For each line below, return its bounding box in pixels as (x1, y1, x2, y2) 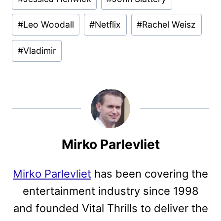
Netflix (95, 19, 121, 30)
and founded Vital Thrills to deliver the (13, 202, 208, 215)
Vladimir (23, 45, 56, 56)
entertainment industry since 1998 (22, 184, 199, 198)
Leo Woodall (23, 19, 74, 30)
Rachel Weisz (142, 19, 196, 30)
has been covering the (91, 167, 208, 181)
